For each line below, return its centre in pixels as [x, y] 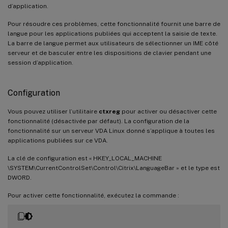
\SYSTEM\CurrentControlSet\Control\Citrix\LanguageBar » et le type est [114, 168]
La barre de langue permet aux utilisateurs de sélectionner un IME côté [113, 43]
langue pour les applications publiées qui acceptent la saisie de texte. [112, 33]
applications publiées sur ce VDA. [58, 140]
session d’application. [40, 62]
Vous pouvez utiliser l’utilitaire [53, 111]
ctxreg [109, 111]
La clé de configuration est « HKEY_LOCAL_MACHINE [85, 158]
